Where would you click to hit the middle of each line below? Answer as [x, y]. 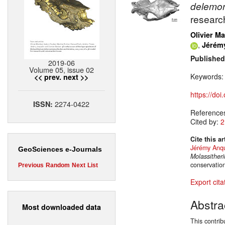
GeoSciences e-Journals [60, 149]
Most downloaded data [62, 207]
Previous [31, 165]
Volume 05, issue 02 [62, 70]
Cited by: [205, 122]
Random [58, 165]
